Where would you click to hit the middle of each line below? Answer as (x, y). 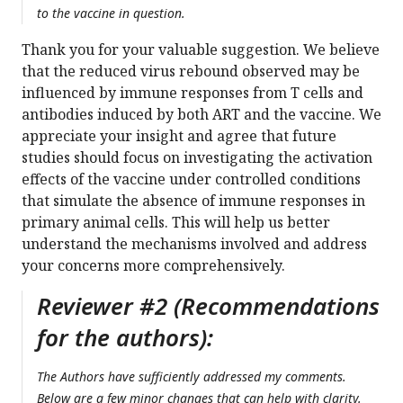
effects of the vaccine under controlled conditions (191, 179)
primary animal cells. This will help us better (176, 223)
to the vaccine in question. (111, 13)
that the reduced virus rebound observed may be (191, 72)
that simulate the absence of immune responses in (193, 201)
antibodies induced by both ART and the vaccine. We (201, 115)
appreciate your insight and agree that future (179, 136)
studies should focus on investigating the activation (197, 158)
